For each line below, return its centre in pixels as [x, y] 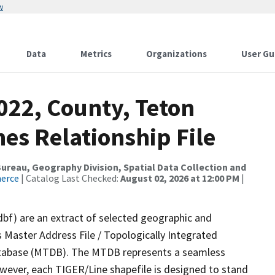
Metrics [96, 54]
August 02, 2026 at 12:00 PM [180, 178]
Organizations [176, 54]
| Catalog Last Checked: [70, 178]
